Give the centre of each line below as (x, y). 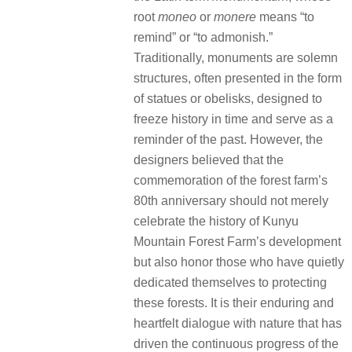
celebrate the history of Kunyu (216, 221)
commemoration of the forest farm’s (231, 180)
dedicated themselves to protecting (230, 282)
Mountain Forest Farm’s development (237, 241)
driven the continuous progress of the (236, 343)
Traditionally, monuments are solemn (236, 57)
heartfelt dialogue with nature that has (238, 323)
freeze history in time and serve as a (233, 119)
